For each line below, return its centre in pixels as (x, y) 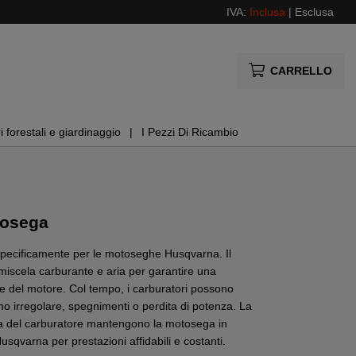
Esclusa (314, 12)
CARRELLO (301, 70)
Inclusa (267, 12)
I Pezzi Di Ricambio (190, 132)
